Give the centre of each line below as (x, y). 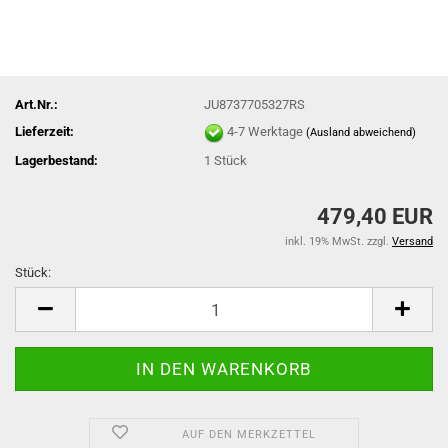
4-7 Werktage (267, 131)
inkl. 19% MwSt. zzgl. (338, 241)
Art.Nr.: (36, 104)
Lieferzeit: (44, 131)
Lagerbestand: (56, 160)
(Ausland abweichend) (361, 132)
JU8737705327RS (255, 104)
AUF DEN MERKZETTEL (248, 434)
